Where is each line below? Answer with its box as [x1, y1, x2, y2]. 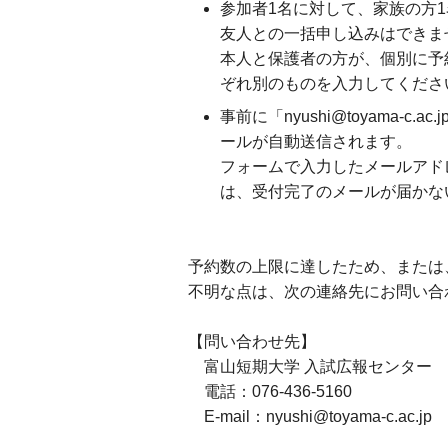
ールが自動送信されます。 [219, 133, 412, 150]
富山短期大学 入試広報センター [187, 358, 432, 375]
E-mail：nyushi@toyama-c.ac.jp [187, 408, 432, 425]
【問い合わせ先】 [187, 333, 316, 350]
